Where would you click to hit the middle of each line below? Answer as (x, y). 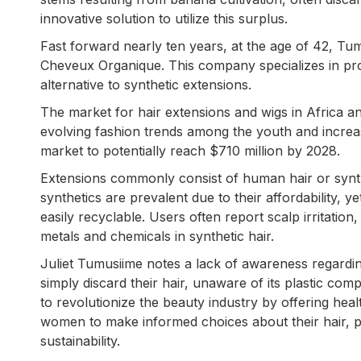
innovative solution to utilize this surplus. (164, 19)
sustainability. (80, 341)
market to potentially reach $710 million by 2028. (190, 151)
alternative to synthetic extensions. (146, 85)
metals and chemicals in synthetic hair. (157, 237)
